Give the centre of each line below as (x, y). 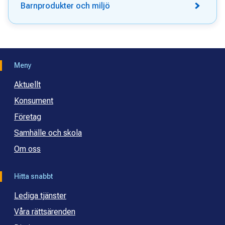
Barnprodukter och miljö (65, 6)
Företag (28, 117)
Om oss (27, 149)
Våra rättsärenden (45, 212)
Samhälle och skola (48, 133)
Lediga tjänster (40, 196)
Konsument (34, 101)
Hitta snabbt (33, 177)
